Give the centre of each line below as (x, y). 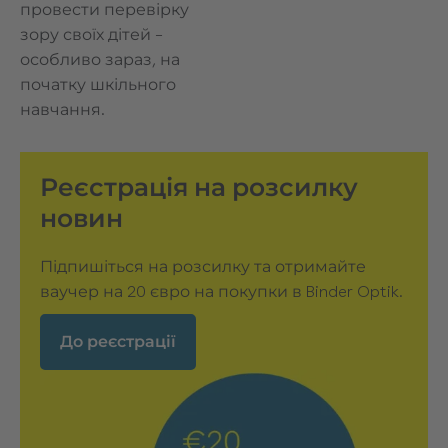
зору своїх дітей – (91, 34)
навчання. (62, 109)
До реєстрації (118, 341)
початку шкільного (98, 84)
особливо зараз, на (100, 59)
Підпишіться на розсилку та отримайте (203, 266)
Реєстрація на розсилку (199, 187)
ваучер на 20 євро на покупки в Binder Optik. (221, 291)
